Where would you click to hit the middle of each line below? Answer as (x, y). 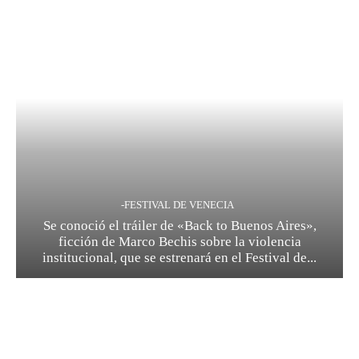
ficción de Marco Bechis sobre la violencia (179, 241)
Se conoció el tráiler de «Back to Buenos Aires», (179, 225)
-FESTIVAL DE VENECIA (177, 204)
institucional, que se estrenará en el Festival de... (179, 257)
